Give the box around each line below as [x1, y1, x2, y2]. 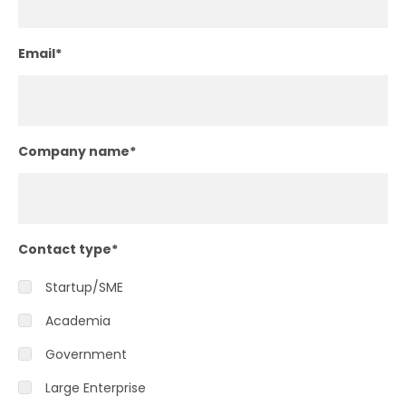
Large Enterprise [45, 378, 146, 397]
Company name [18, 141, 130, 160]
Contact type [18, 239, 111, 258]
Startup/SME [45, 277, 123, 296]
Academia [45, 311, 111, 330]
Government [45, 344, 127, 363]
